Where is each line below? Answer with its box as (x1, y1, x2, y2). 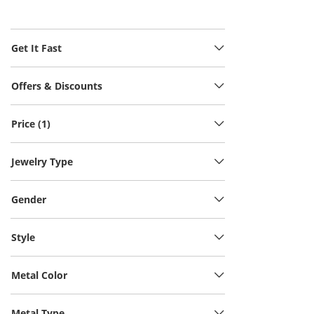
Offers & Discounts (11, 79, 102, 93)
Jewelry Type (11, 155, 73, 168)
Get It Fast (11, 41, 62, 55)
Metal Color (11, 268, 67, 282)
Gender (11, 193, 46, 206)
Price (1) (11, 117, 50, 130)
